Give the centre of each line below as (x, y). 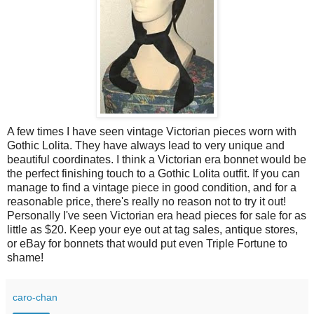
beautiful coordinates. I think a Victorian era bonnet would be (157, 159)
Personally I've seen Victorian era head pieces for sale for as (157, 215)
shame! (25, 257)
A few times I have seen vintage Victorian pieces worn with (152, 131)
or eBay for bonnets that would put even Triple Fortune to (147, 243)
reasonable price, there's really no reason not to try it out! (146, 201)
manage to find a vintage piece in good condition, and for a (152, 187)
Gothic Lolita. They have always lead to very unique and (146, 145)
